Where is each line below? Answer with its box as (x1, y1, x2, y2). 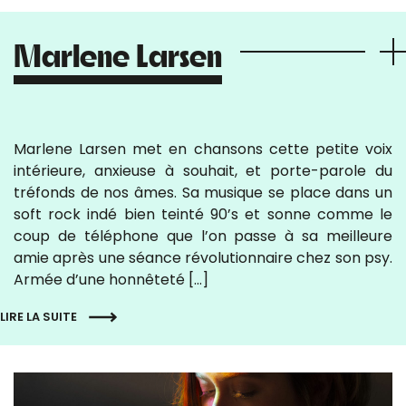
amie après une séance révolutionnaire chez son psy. (14, 247, 392, 268)
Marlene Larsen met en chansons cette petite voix (14, 139, 392, 159)
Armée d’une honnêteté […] (14, 269, 208, 290)
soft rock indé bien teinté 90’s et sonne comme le (14, 204, 392, 225)
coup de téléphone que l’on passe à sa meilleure (14, 226, 392, 246)
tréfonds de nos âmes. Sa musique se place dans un (14, 182, 392, 203)
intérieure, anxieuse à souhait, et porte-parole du (14, 160, 392, 181)
